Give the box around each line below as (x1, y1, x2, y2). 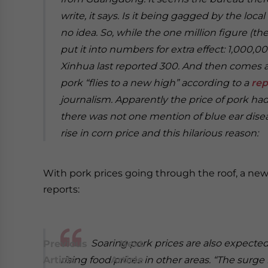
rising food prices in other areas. (60, 254, 211, 266)
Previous (43, 238, 87, 249)
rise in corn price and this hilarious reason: (60, 127, 258, 139)
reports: (43, 184, 80, 195)
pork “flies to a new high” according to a (60, 77, 251, 89)
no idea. (60, 27, 98, 38)
